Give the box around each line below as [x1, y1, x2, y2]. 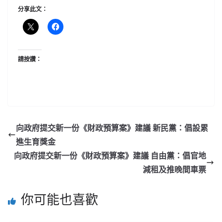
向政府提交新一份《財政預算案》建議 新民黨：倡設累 [16, 122, 208, 134]
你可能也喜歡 [21, 190, 98, 209]
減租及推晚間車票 [143, 164, 206, 175]
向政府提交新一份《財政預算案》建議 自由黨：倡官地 [14, 150, 206, 162]
